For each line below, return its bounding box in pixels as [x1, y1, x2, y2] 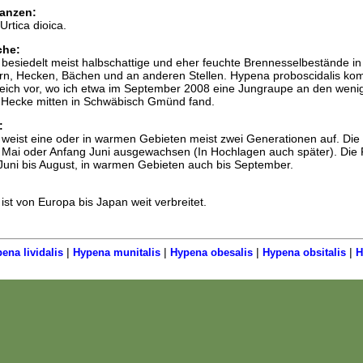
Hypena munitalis [72, 246, 160, 258]
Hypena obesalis [169, 246, 253, 258]
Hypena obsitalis [262, 246, 346, 258]
